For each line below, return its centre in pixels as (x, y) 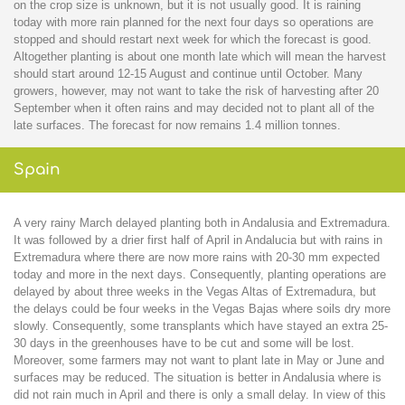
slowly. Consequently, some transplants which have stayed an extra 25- (201, 326)
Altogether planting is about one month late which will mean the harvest (200, 57)
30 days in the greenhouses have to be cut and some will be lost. (184, 344)
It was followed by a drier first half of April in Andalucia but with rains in (198, 240)
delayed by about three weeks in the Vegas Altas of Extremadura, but (195, 292)
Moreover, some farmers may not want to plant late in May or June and (199, 361)
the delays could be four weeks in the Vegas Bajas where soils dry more (202, 309)
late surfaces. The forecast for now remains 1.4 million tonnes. (177, 126)
